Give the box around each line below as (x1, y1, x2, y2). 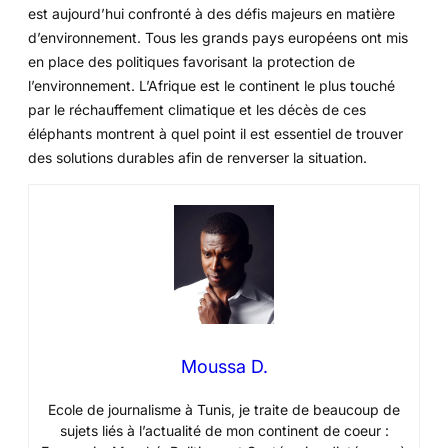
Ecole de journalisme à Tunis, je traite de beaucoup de (48, 400, 400, 418)
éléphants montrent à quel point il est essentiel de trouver (28, 125, 403, 143)
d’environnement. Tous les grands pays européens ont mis (28, 29, 408, 47)
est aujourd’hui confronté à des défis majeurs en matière (28, 5, 395, 23)
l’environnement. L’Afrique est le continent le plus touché (28, 77, 395, 95)
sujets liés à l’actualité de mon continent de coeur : (59, 421, 389, 439)
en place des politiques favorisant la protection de (28, 53, 355, 71)
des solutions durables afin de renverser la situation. (28, 149, 367, 167)
